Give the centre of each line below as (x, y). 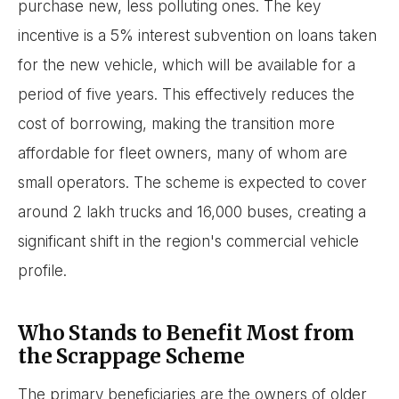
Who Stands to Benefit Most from (187, 333)
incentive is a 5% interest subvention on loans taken (197, 35)
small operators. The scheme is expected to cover (192, 182)
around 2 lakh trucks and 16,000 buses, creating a (192, 212)
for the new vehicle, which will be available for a (187, 65)
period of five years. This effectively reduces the (186, 94)
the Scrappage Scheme (131, 356)
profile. (42, 270)
